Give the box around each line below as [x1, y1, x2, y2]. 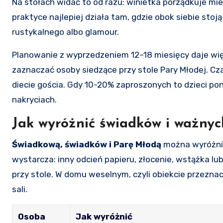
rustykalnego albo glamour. [12, 26, 119, 37]
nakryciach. [12, 94, 57, 105]
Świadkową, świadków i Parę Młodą [12, 139, 161, 149]
